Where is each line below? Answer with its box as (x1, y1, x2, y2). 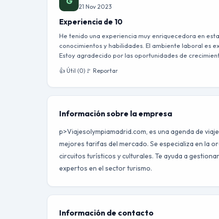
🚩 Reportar (86, 67, 118, 74)
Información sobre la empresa (59, 109, 172, 118)
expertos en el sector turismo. (59, 164, 152, 173)
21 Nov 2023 (79, 3, 112, 10)
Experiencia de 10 (59, 17, 123, 26)
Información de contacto (59, 208, 153, 218)
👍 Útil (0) (59, 67, 86, 74)
